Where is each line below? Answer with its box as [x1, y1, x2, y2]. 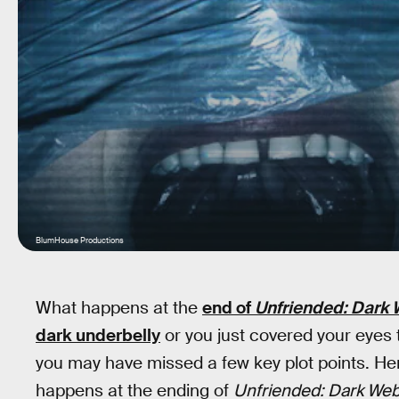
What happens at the [36, 297, 202, 319]
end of [202, 297, 255, 319]
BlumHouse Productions [36, 235, 124, 246]
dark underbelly [36, 324, 160, 346]
